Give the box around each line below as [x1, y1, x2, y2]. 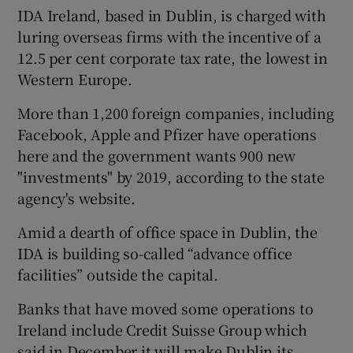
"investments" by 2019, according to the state [17, 165, 325, 187]
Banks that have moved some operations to [17, 297, 314, 318]
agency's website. [17, 187, 136, 208]
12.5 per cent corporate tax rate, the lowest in [17, 46, 329, 68]
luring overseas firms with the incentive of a [17, 25, 321, 46]
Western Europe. [17, 68, 132, 89]
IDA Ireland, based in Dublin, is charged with [17, 4, 326, 25]
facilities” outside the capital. [17, 263, 219, 284]
